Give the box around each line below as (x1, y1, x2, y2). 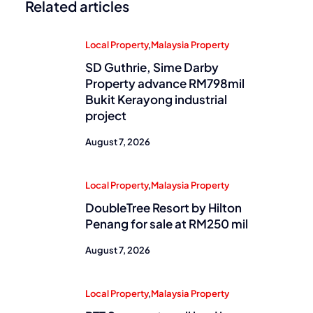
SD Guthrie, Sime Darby (85, 59, 219, 75)
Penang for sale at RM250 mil (85, 216, 248, 231)
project (85, 108, 126, 123)
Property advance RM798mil (85, 75, 245, 91)
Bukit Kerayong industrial (85, 92, 227, 107)
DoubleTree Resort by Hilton (85, 200, 242, 215)
